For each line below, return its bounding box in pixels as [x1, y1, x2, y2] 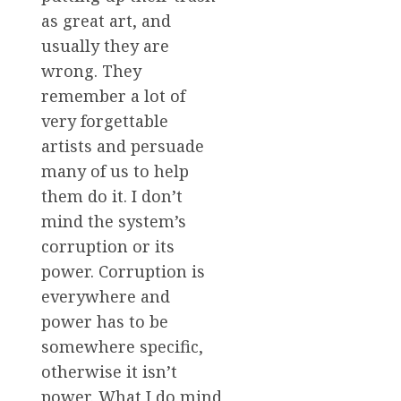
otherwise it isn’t [41, 360, 177, 382]
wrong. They [41, 59, 141, 81]
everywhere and [41, 285, 170, 307]
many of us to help [41, 159, 189, 182]
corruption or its [41, 235, 175, 257]
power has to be [41, 310, 168, 332]
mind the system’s [41, 209, 186, 232]
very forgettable [41, 109, 168, 132]
